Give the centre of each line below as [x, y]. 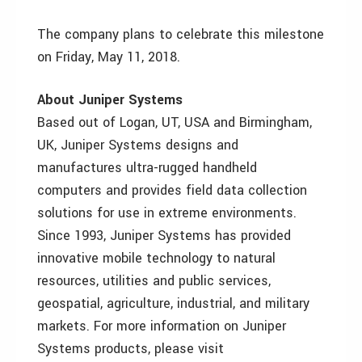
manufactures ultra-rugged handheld [147, 168]
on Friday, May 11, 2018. [109, 57]
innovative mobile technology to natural [156, 258]
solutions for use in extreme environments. [167, 213]
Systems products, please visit [130, 349]
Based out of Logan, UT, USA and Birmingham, [175, 122]
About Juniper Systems [110, 100]
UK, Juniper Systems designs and [138, 145]
